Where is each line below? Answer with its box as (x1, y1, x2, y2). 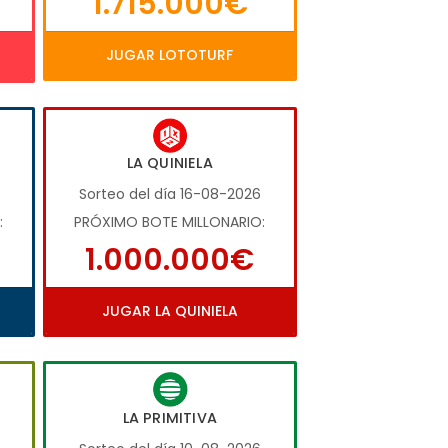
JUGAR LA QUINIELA (101, 301, 238, 322)
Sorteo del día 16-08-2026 (78, 184, 261, 205)
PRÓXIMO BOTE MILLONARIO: (74, 212, 266, 233)
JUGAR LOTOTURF (106, 45, 234, 66)
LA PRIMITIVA (122, 407, 217, 428)
